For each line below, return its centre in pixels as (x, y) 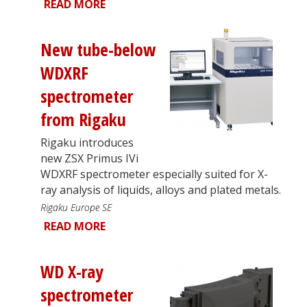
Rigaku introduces (87, 142)
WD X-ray (72, 271)
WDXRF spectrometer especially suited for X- (154, 174)
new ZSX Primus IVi (89, 158)
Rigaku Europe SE (76, 207)
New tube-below (98, 49)
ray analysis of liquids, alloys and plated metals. (161, 189)
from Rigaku (83, 119)
